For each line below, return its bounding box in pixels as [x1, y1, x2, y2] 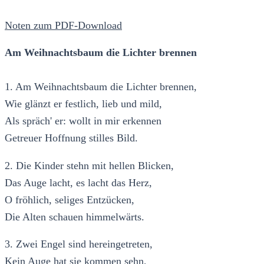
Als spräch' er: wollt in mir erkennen [5, 115, 161, 127]
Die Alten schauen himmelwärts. [5, 210, 147, 223]
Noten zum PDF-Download [5, 19, 122, 31]
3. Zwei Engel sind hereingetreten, [5, 238, 153, 250]
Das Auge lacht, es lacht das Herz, [5, 176, 152, 189]
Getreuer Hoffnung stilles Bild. [5, 132, 141, 144]
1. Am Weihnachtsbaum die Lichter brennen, [5, 81, 197, 93]
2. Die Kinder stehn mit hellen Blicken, [5, 159, 174, 171]
